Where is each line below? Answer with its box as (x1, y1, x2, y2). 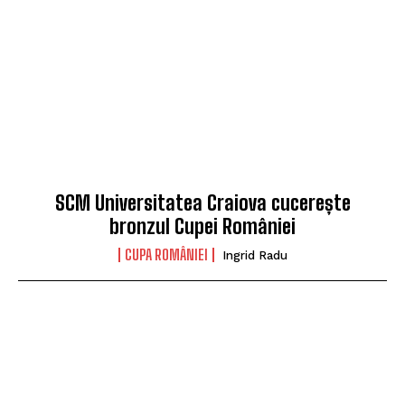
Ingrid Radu (221, 249, 287, 263)
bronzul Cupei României (109, 214, 296, 240)
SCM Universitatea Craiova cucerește (54, 191, 351, 216)
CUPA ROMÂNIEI (124, 246, 208, 264)
